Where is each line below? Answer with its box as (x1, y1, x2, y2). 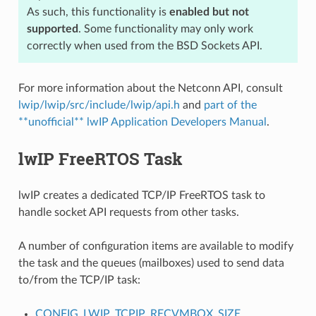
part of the (203, 99, 257, 111)
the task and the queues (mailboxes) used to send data (18, 257, 284, 269)
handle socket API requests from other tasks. (18, 206, 239, 218)
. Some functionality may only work (78, 23, 253, 35)
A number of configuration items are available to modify (18, 240, 293, 252)
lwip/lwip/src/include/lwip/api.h (18, 99, 180, 111)
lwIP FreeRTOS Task (18, 147, 183, 170)
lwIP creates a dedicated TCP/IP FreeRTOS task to (18, 189, 265, 201)
